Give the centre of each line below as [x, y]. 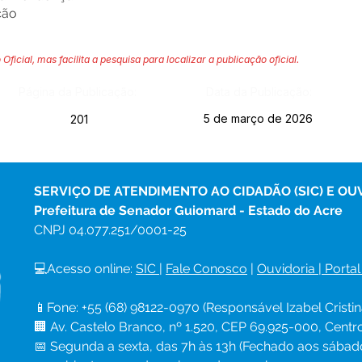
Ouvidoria [286, 269]
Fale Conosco [206, 269]
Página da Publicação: [77, 92]
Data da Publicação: [259, 92]
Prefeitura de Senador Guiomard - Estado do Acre [188, 210]
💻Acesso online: [85, 269]
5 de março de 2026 [258, 118]
